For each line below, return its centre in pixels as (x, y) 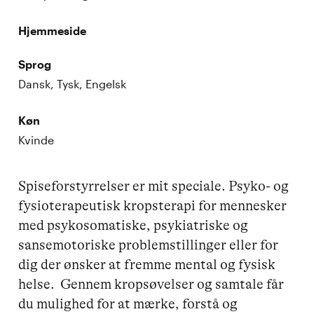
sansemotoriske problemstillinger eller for (150, 245)
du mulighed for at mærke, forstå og (130, 303)
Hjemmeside (53, 30)
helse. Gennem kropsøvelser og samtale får (153, 284)
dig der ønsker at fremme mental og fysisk (149, 264)
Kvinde (36, 139)
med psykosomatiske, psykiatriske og (135, 225)
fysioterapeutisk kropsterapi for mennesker (154, 205)
